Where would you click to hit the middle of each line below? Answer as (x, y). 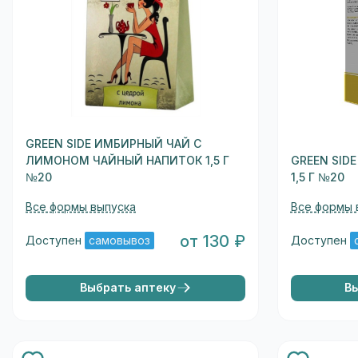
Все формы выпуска (81, 207)
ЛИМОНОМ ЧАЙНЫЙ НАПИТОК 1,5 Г (128, 160)
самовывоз (120, 241)
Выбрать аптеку (127, 287)
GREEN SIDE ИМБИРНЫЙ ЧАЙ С (114, 143)
